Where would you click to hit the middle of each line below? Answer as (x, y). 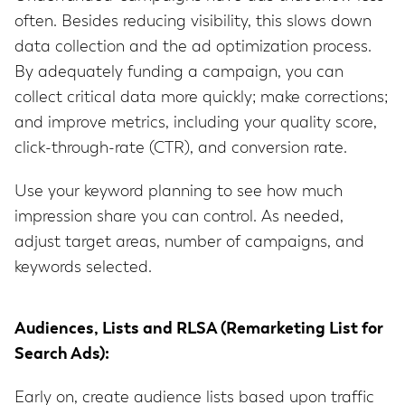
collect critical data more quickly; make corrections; (201, 98)
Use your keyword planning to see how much (179, 192)
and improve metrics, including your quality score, (196, 123)
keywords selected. (83, 268)
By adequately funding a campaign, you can (179, 73)
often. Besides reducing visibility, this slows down (193, 22)
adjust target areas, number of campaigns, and (189, 243)
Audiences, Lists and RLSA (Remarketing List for (199, 330)
